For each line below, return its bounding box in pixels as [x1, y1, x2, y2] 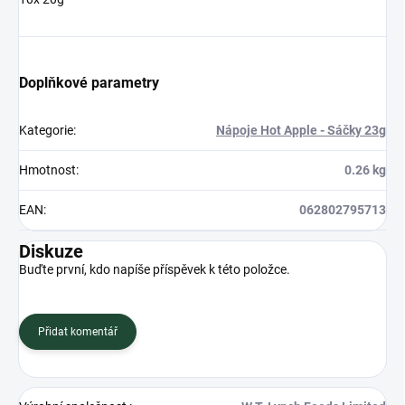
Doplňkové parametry [19, 74, 159, 92]
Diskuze [19, 240, 83, 263]
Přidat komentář [38, 325, 118, 339]
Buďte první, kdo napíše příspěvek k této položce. [19, 262, 290, 278]
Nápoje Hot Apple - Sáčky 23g [216, 123, 386, 138]
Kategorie [19, 123, 73, 138]
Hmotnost [19, 163, 76, 178]
